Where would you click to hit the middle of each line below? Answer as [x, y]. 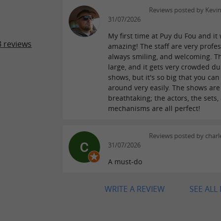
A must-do [125, 162]
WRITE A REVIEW [135, 189]
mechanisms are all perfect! [154, 109]
